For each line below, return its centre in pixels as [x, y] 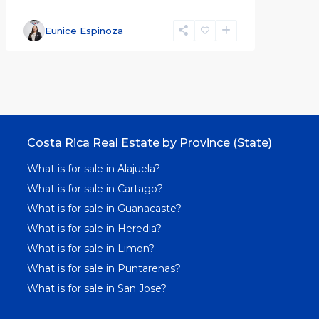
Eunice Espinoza [84, 30]
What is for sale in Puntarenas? [104, 268]
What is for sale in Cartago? [95, 188]
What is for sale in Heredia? [94, 228]
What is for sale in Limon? [90, 248]
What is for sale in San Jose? [96, 288]
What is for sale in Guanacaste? [104, 208]
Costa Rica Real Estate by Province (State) [149, 142]
